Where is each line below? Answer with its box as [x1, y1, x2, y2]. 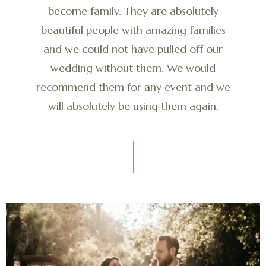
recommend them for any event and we [36, 80, 230, 94]
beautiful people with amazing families [40, 23, 226, 37]
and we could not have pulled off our [43, 42, 223, 56]
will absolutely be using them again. [47, 99, 218, 113]
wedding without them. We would [50, 61, 216, 75]
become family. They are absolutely [47, 4, 218, 18]
